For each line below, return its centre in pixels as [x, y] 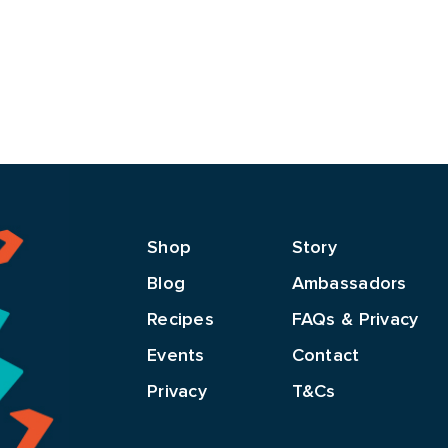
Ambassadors [349, 283]
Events [176, 355]
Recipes [180, 319]
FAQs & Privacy [355, 319]
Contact [325, 355]
